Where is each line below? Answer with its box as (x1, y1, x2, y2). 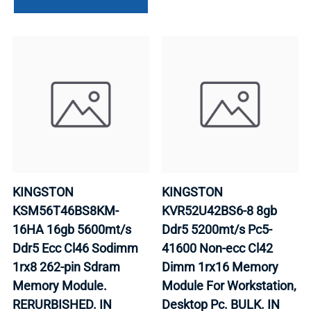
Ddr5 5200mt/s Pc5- (162, 221, 272, 237)
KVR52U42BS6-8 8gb (162, 203, 277, 218)
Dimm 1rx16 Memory (162, 259, 278, 274)
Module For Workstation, (162, 278, 296, 293)
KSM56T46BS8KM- (12, 203, 119, 218)
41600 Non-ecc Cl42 (162, 240, 273, 255)
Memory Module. (12, 278, 107, 293)
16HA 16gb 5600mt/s (12, 221, 131, 237)
